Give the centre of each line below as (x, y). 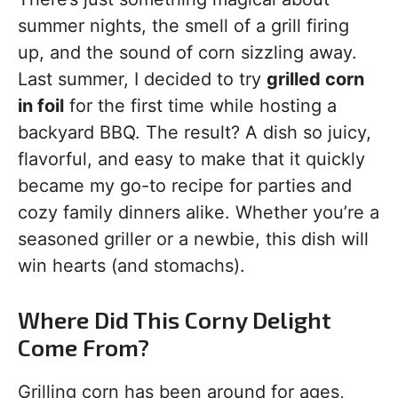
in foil (41, 106)
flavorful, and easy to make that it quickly (191, 159)
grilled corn (315, 80)
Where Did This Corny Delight (175, 320)
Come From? (84, 347)
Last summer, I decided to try (142, 80)
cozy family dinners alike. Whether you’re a (199, 213)
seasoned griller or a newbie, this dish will (193, 239)
